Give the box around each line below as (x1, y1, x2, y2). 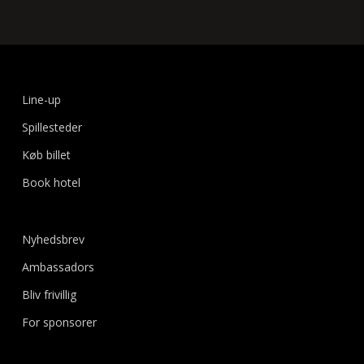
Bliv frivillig (21, 287, 76, 302)
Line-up (21, 92, 61, 107)
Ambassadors (21, 259, 94, 275)
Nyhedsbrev (21, 232, 84, 247)
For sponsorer (21, 314, 97, 330)
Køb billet (21, 147, 71, 162)
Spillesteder (21, 119, 82, 135)
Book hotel (21, 175, 80, 190)
